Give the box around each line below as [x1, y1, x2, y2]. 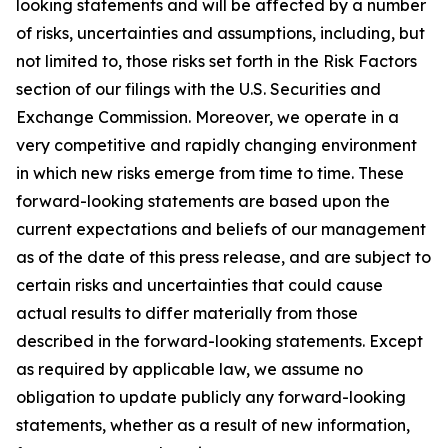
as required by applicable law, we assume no [16, 359, 363, 379]
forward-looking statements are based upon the [16, 191, 390, 211]
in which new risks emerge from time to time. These [16, 163, 404, 183]
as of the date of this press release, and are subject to [16, 247, 431, 267]
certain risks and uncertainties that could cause [16, 275, 383, 295]
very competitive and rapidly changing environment [16, 135, 417, 155]
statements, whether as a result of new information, [16, 415, 410, 435]
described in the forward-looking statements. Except [16, 331, 423, 351]
